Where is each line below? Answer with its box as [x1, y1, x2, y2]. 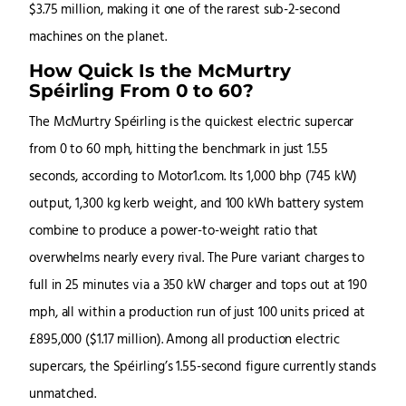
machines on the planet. [29, 27, 167, 49]
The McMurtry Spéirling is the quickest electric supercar [29, 112, 354, 134]
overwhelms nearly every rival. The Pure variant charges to [29, 248, 365, 270]
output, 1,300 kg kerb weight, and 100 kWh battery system [29, 194, 364, 216]
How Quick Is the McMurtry [29, 59, 291, 82]
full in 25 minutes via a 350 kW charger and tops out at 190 [29, 275, 368, 297]
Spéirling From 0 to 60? [29, 79, 254, 102]
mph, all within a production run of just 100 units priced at [29, 303, 365, 324]
